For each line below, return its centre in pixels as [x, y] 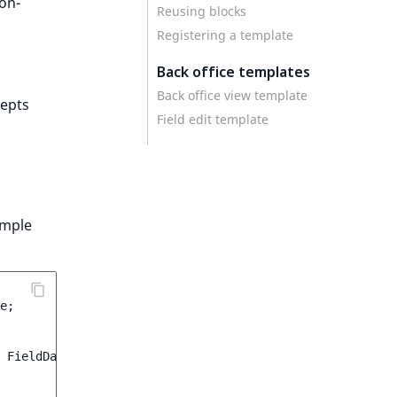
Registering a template [225, 35]
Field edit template [213, 119]
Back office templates [234, 71]
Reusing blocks [202, 11]
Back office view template [232, 96]
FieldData [39, 356]
